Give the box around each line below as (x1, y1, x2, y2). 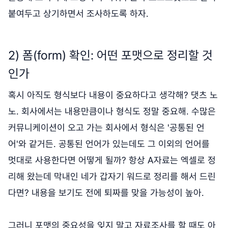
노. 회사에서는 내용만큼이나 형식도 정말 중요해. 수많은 (8, 105, 216, 117)
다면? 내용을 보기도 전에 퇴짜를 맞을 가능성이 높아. (8, 187, 204, 198)
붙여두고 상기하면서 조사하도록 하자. (8, 8, 149, 19)
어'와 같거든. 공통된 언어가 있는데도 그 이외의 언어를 (8, 138, 210, 149)
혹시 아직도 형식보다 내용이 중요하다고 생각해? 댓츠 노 (8, 89, 218, 100)
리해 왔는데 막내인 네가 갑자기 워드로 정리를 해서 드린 (8, 170, 216, 182)
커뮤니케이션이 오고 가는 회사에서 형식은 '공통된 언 (8, 122, 205, 133)
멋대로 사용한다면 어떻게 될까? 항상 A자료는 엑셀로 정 (8, 154, 216, 165)
